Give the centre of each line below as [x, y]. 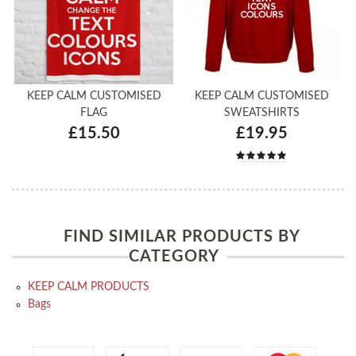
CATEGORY [174, 257]
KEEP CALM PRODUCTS [89, 287]
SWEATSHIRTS [262, 112]
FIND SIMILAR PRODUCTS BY [182, 237]
